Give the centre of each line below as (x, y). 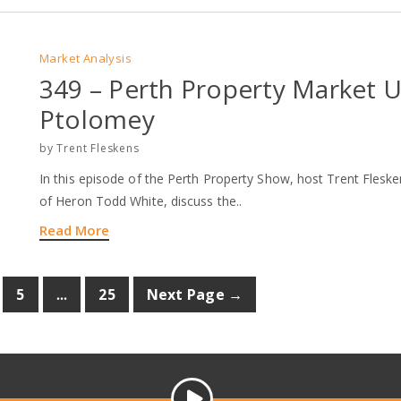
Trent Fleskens (98, 148)
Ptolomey (97, 119)
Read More (74, 230)
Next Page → (195, 294)
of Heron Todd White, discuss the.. (141, 200)
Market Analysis (85, 58)
